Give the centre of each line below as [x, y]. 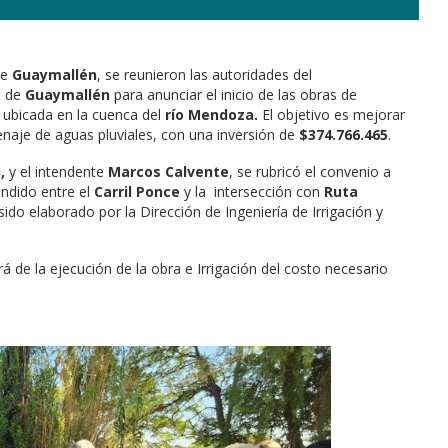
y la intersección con [252, 192]
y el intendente [56, 172]
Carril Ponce [137, 192]
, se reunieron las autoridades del [204, 75]
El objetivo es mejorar [331, 115]
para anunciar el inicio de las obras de [233, 95]
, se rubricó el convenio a [310, 172]
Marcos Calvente [168, 172]
